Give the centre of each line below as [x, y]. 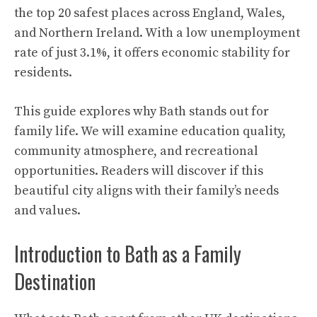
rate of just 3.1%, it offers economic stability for [152, 52]
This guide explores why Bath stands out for [142, 111]
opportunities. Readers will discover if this [139, 171]
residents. [43, 72]
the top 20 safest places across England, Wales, [150, 13]
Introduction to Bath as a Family [128, 253]
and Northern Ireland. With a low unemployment [157, 33]
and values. [47, 210]
